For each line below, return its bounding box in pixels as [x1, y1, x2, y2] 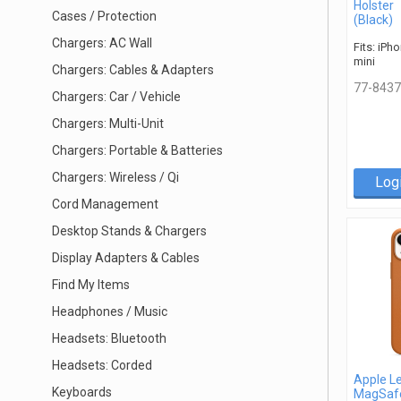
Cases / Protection [52, 9, 157, 23]
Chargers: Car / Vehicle [52, 90, 181, 104]
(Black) [353, 12, 393, 27]
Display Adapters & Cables [52, 251, 200, 265]
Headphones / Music [52, 304, 167, 319]
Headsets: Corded [52, 358, 152, 372]
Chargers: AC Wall [52, 36, 152, 50]
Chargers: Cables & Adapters [52, 63, 214, 77]
